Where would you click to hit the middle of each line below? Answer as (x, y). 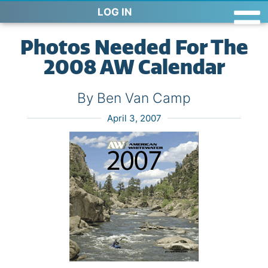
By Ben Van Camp (134, 98)
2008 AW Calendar (134, 67)
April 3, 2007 (134, 118)
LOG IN (115, 12)
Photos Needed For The (134, 48)
